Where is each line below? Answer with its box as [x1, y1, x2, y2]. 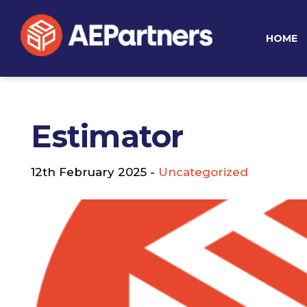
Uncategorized [158, 165, 248, 179]
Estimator [31, 117, 184, 155]
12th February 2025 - [31, 165, 158, 179]
